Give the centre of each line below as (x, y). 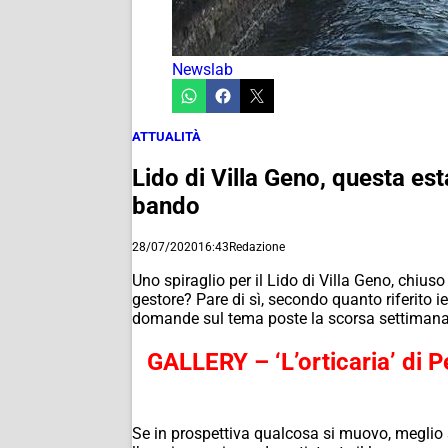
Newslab (202, 69)
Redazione (257, 246)
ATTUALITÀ (166, 136)
